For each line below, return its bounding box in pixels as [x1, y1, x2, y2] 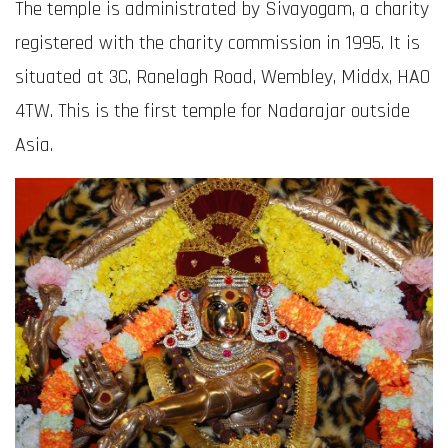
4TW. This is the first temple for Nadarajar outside [15, 98, 410, 124]
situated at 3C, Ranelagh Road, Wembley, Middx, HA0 [15, 64, 430, 90]
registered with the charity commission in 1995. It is [15, 30, 420, 56]
